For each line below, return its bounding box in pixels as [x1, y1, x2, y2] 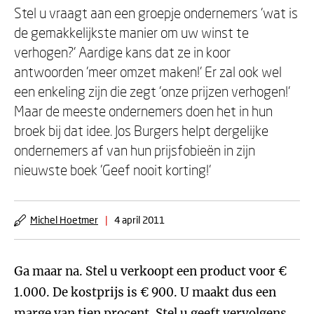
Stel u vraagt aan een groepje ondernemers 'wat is [14, 4, 298, 21]
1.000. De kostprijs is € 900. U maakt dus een [14, 285, 276, 300]
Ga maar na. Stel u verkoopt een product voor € [14, 264, 287, 279]
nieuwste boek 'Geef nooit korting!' [14, 161, 211, 178]
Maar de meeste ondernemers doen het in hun [14, 102, 273, 119]
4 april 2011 [114, 214, 165, 226]
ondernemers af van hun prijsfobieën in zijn [14, 142, 255, 158]
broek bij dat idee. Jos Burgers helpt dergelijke [14, 122, 268, 139]
